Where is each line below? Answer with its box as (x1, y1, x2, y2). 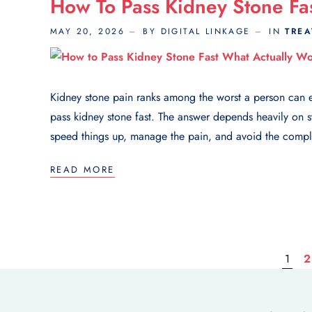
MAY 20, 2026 (50, 25, 125, 38)
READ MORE (50, 162, 115, 176)
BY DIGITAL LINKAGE (143, 25, 251, 38)
